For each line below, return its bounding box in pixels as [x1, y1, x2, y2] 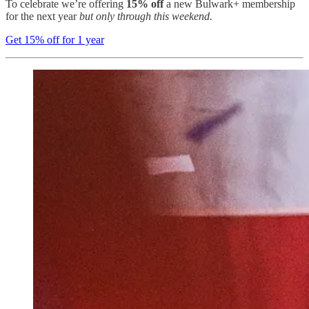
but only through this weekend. [79, 10, 212, 22]
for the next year [6, 10, 79, 22]
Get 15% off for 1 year [6, 34, 104, 46]
